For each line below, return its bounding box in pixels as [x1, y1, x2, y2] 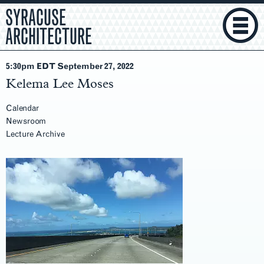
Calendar [6, 103, 39, 113]
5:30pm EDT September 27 [6, 61, 113, 71]
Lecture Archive [6, 129, 65, 139]
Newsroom [6, 116, 46, 126]
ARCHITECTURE [5, 23, 92, 50]
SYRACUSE [5, 4, 66, 31]
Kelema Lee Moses [6, 75, 114, 91]
